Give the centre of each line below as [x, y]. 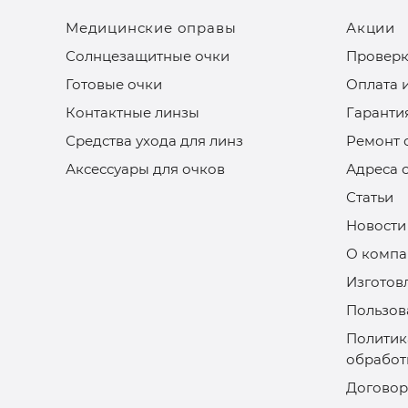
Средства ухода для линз [154, 141]
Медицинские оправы [151, 28]
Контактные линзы [133, 112]
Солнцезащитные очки [148, 56]
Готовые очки [114, 84]
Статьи [370, 197]
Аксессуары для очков [145, 169]
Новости [376, 225]
